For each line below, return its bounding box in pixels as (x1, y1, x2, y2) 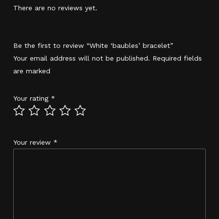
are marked (13, 67, 53, 75)
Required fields (152, 54, 202, 63)
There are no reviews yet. (13, 4, 97, 12)
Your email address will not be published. (13, 54, 150, 63)
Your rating (13, 94, 51, 103)
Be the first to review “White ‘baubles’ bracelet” (13, 42, 173, 50)
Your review (13, 138, 53, 147)
